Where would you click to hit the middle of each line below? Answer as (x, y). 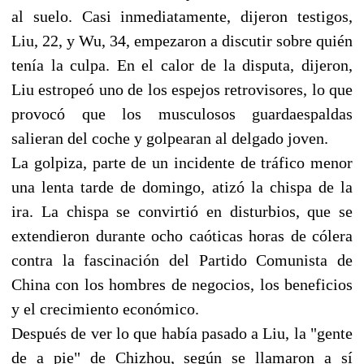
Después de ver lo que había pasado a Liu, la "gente (182, 333)
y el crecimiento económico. (105, 308)
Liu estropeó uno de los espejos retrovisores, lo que (182, 89)
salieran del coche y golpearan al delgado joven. (170, 138)
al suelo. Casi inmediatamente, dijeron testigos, (182, 16)
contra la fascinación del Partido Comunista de (182, 260)
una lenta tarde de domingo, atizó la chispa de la (182, 186)
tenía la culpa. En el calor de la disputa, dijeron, (182, 65)
